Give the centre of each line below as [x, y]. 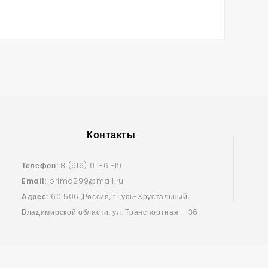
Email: [34, 181]
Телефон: [40, 165]
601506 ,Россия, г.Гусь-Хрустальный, [119, 197]
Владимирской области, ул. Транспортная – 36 [110, 212]
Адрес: [35, 197]
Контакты [111, 135]
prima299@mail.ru [86, 181]
